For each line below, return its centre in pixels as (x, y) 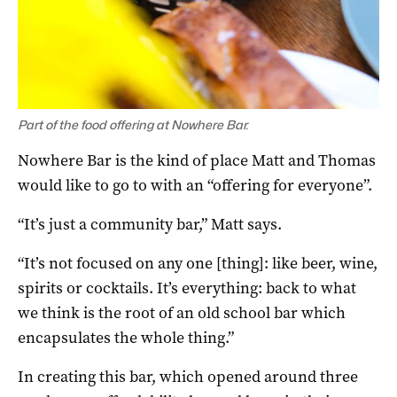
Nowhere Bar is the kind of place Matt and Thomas (197, 161)
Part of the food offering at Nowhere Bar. (133, 125)
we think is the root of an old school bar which (182, 313)
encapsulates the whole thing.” (126, 338)
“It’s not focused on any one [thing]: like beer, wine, (198, 264)
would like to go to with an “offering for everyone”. (195, 186)
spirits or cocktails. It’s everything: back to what (187, 288)
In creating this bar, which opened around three (188, 377)
